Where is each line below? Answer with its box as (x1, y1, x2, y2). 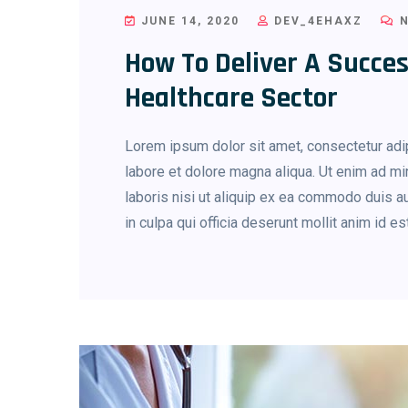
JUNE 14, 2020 (137, 14, 240, 27)
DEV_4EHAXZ (270, 14, 362, 27)
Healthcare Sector (125, 78, 338, 117)
